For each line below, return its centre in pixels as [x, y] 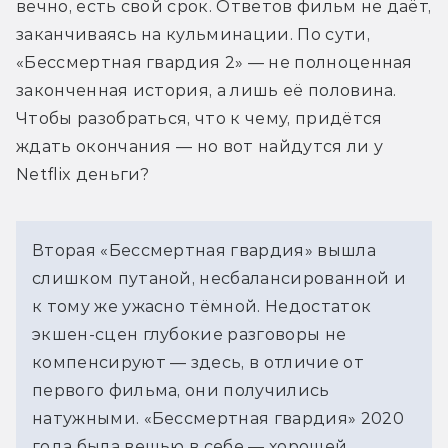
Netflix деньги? [83, 175]
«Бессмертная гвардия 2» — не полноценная [214, 63]
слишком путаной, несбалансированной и [219, 279]
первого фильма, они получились [181, 391]
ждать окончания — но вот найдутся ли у [200, 147]
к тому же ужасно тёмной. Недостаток [202, 307]
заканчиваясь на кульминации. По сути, [193, 35]
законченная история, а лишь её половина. [206, 91]
